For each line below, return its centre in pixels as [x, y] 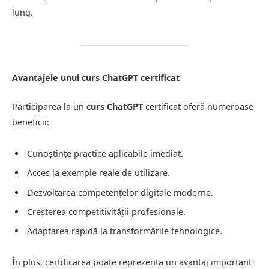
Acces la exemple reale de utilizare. [98, 173]
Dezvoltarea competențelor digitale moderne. [120, 192]
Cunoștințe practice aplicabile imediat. [105, 153]
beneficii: [31, 122]
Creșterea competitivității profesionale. [106, 211]
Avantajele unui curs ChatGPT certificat [96, 77]
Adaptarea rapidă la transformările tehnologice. [125, 231]
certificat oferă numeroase [198, 107]
